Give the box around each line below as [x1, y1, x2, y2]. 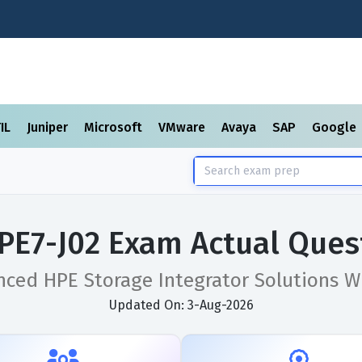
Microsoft [84, 120, 145, 135]
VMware [158, 120, 208, 135]
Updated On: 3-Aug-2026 [108, 297, 254, 313]
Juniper [27, 120, 71, 135]
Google [312, 120, 360, 135]
